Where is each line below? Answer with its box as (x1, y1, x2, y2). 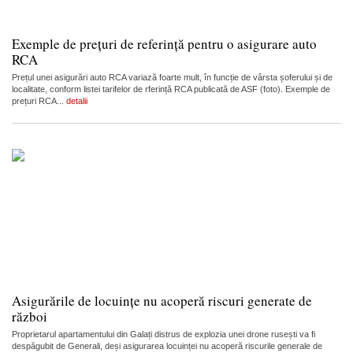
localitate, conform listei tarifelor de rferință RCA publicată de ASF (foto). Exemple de (12, 84, 330, 95)
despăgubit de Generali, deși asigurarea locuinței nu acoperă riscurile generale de (12, 341, 322, 351)
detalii (66, 96, 87, 106)
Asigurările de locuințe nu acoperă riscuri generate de (12, 292, 312, 310)
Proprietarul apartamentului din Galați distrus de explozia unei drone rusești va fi (12, 329, 315, 340)
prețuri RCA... (12, 96, 66, 106)
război (12, 307, 47, 326)
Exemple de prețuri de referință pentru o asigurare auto (12, 35, 317, 54)
